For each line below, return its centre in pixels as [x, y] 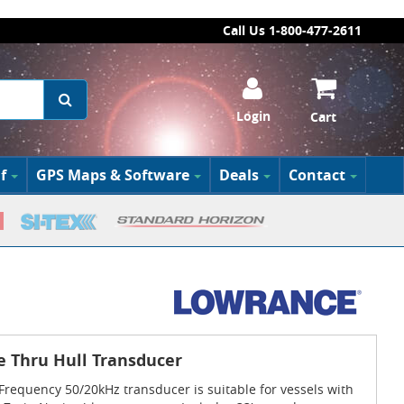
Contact [317, 175]
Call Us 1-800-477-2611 [292, 30]
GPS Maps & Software [112, 175]
